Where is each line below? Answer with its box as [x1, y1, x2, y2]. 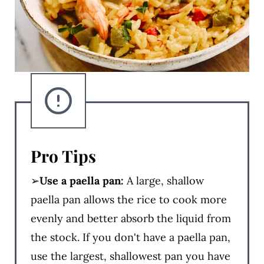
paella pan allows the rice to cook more [30, 193, 227, 207]
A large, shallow [123, 174, 204, 188]
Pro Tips [30, 145, 96, 167]
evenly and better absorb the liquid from [30, 212, 231, 226]
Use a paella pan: [39, 174, 124, 188]
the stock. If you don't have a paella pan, [30, 230, 230, 245]
